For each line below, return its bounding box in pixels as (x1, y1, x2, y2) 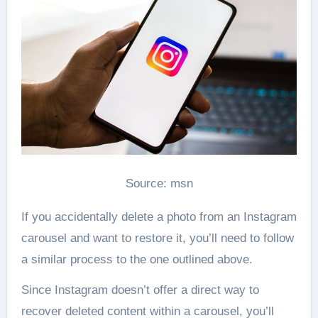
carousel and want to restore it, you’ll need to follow (21, 231, 294, 245)
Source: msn (125, 176, 193, 190)
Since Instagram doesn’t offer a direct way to (21, 283, 259, 297)
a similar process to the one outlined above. (21, 252, 253, 266)
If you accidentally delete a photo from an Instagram (21, 209, 297, 224)
